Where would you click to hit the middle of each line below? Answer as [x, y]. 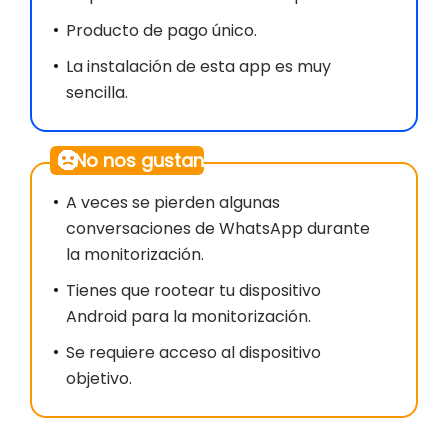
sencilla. [97, 92]
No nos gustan [139, 160]
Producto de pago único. [161, 30]
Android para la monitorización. [188, 316]
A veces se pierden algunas [173, 202]
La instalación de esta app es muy [198, 66]
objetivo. [99, 378]
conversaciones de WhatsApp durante [218, 228]
